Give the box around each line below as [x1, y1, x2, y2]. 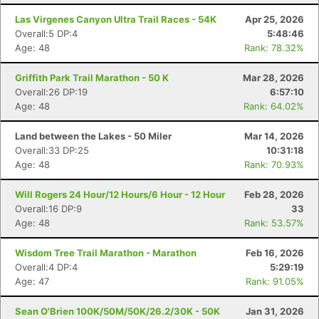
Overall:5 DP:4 [15, 28, 78, 39]
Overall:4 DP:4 [15, 261, 78, 273]
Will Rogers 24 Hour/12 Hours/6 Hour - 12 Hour [15, 189, 225, 200]
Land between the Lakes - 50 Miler [15, 130, 172, 142]
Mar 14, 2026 [244, 130, 304, 142]
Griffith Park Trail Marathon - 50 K [15, 72, 169, 83]
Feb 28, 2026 [244, 189, 304, 200]
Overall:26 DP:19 [15, 86, 88, 98]
